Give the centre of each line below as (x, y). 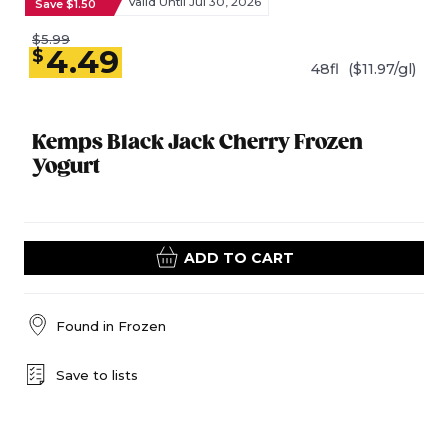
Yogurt (66, 167)
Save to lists (97, 374)
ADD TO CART (238, 257)
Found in (87, 325)
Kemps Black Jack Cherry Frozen (198, 143)
